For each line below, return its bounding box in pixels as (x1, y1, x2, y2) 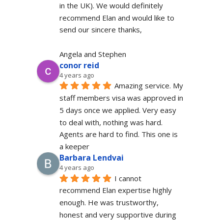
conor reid (59, 59, 99, 71)
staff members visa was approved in (59, 93, 183, 103)
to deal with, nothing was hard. (59, 117, 163, 127)
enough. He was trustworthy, (59, 197, 159, 208)
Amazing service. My (114, 81, 183, 91)
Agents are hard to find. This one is (59, 129, 178, 139)
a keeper (59, 141, 89, 151)
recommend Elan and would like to (59, 12, 174, 23)
